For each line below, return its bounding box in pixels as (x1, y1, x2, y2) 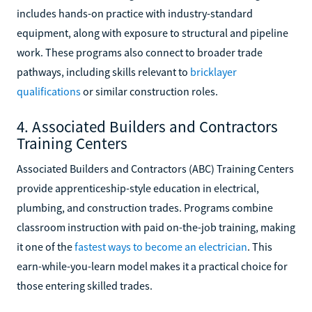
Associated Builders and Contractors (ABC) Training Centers (17, 161, 294, 175)
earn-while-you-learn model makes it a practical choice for (17, 258, 288, 273)
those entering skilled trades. (17, 278, 153, 292)
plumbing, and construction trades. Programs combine (17, 200, 273, 214)
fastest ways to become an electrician (75, 239, 247, 253)
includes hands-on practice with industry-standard (17, 6, 253, 20)
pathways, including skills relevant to (17, 64, 190, 79)
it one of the (17, 239, 75, 253)
